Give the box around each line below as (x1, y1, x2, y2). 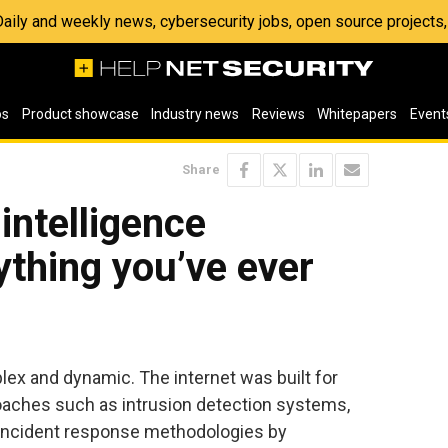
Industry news (151, 106, 240, 122)
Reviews (251, 106, 305, 122)
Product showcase (21, 106, 139, 122)
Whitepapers (317, 106, 398, 122)
